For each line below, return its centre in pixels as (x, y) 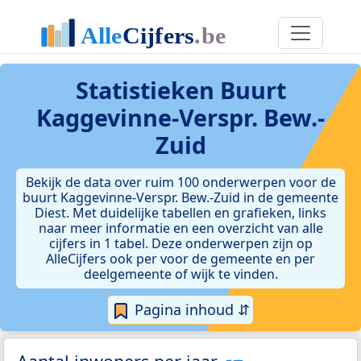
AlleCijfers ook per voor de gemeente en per (180, 259)
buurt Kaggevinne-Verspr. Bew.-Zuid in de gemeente (180, 197)
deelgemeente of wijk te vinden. (180, 274)
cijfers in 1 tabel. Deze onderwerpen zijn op (180, 243)
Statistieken (147, 90)
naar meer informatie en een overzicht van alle (180, 228)
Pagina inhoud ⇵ (190, 309)
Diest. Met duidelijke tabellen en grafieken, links (180, 213)
